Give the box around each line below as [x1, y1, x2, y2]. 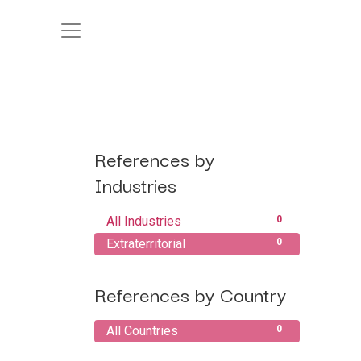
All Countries [106, 323, 178, 338]
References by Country [94, 279, 286, 309]
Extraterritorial [106, 236, 185, 251]
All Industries [106, 214, 181, 229]
